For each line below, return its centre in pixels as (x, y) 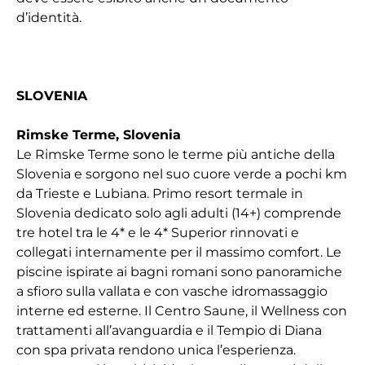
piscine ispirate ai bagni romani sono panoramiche (179, 272)
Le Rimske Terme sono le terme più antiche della (176, 154)
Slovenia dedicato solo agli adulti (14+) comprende (179, 213)
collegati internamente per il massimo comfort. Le (179, 252)
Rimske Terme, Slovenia (99, 135)
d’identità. (49, 18)
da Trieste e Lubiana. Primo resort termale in (160, 193)
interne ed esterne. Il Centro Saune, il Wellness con (182, 311)
